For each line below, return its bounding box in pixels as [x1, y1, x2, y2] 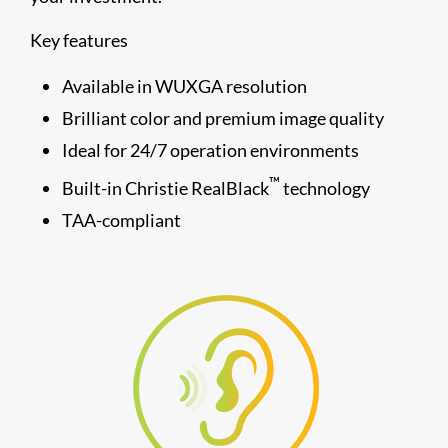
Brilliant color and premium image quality [62, 106, 384, 129]
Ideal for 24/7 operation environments [62, 138, 359, 161]
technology [280, 176, 370, 199]
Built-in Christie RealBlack [62, 176, 269, 199]
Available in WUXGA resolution [62, 74, 307, 97]
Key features [30, 28, 128, 51]
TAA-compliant [62, 208, 181, 231]
